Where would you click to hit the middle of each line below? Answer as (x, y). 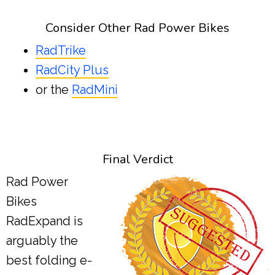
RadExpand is (45, 221)
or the (54, 89)
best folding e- (49, 260)
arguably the (42, 240)
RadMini (95, 89)
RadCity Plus (72, 70)
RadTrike (61, 50)
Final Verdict (137, 159)
